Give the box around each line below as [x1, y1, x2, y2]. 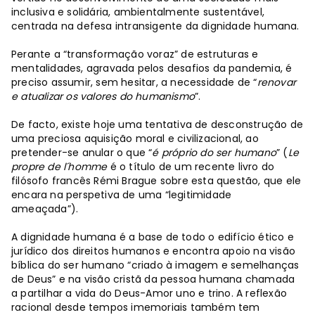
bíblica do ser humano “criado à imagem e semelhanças [11, 257, 300, 272]
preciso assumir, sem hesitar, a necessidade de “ [11, 75, 257, 89]
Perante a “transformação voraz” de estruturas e [11, 46, 259, 61]
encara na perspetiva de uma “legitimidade [11, 187, 232, 202]
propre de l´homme [11, 159, 108, 174]
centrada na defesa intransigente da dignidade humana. [11, 18, 300, 33]
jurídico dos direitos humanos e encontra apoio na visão [11, 243, 296, 258]
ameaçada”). [11, 201, 82, 216]
